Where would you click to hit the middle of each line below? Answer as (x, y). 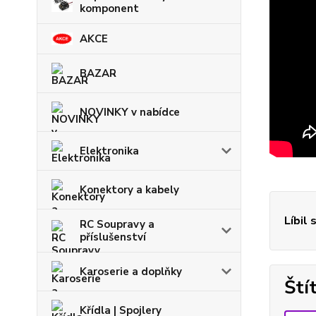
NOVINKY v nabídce (130, 112)
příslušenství (113, 237)
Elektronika (109, 151)
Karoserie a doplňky (131, 272)
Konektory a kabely (129, 190)
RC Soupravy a (117, 224)
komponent (109, 8)
